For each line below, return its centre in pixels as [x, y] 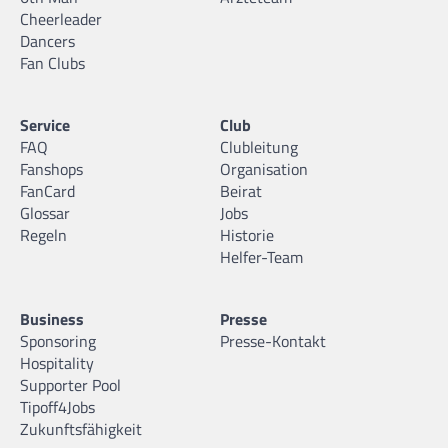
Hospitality [57, 363]
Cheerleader [61, 19]
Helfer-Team [261, 257]
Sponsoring [58, 341]
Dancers [47, 41]
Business [52, 319]
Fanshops [51, 169]
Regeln [43, 235]
